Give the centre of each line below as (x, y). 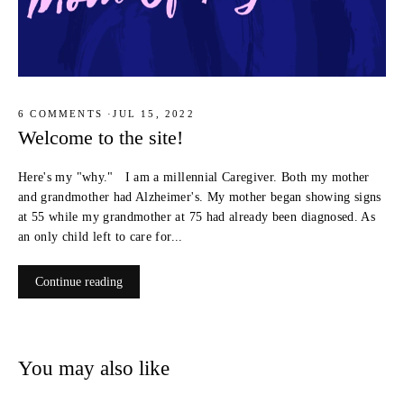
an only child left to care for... (101, 237)
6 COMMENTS (63, 114)
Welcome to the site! (101, 138)
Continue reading (79, 282)
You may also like (94, 368)
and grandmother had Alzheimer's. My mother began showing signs (200, 197)
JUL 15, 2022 (154, 114)
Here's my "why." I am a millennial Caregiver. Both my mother (194, 177)
